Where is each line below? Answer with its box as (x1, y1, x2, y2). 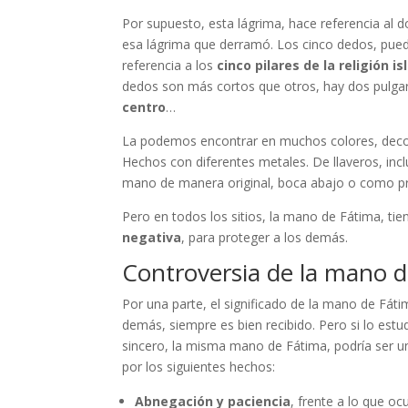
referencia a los (122, 56, 218, 74)
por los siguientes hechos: (122, 357, 276, 375)
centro (122, 97, 167, 116)
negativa (122, 228, 182, 246)
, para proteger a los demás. (181, 228, 349, 246)
